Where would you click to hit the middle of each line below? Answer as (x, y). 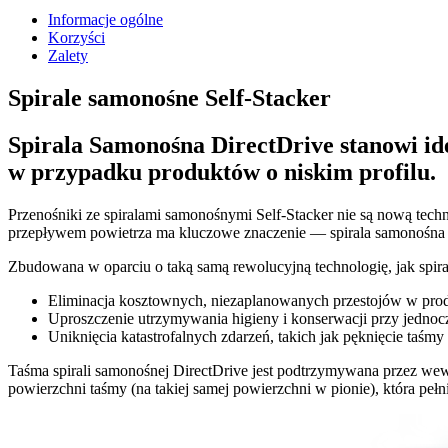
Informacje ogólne (105, 19)
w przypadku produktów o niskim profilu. (222, 171)
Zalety (68, 55)
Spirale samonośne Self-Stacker (169, 97)
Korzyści (76, 37)
